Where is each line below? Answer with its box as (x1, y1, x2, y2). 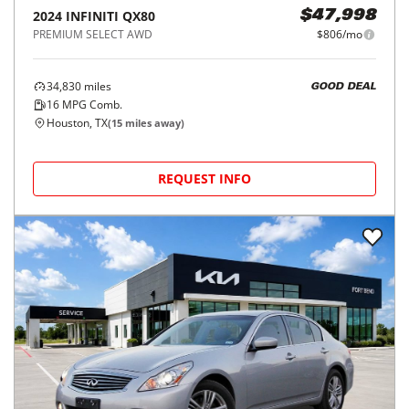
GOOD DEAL (310, 81, 376, 92)
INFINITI (66, 7, 119, 25)
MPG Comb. (59, 97, 122, 112)
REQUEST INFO (158, 170, 251, 187)
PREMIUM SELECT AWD (33, 26, 152, 42)
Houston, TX (47, 115, 108, 131)
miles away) (122, 116, 184, 130)
